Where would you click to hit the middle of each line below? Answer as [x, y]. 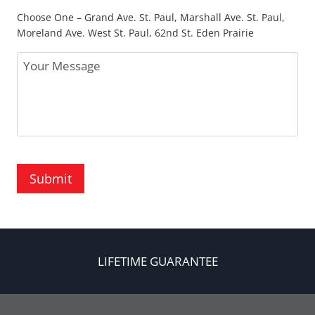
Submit [51, 178]
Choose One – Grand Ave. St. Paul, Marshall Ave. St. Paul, [151, 17]
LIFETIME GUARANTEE [157, 262]
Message [42, 59]
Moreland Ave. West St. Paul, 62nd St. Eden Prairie [135, 32]
